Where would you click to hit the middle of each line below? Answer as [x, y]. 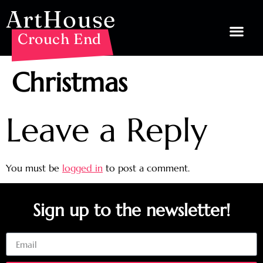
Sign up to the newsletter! [131, 210]
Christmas [70, 82]
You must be [34, 168]
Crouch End [60, 39]
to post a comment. [146, 168]
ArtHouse [61, 19]
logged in [82, 168]
